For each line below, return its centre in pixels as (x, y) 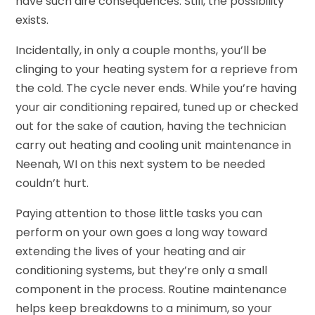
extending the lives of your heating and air (131, 252)
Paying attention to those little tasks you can (139, 214)
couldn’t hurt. (52, 184)
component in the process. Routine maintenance (152, 290)
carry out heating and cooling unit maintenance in (154, 146)
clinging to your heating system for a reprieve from (157, 70)
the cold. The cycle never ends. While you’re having (156, 89)
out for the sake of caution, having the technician (151, 127)
